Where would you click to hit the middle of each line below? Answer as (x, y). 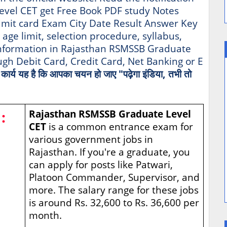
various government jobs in (91, 139)
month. (45, 215)
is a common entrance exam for (121, 127)
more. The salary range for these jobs (113, 190)
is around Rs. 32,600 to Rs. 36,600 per (114, 203)
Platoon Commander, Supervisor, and (114, 177)
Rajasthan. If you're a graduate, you (109, 152)
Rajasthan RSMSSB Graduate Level (110, 114)
